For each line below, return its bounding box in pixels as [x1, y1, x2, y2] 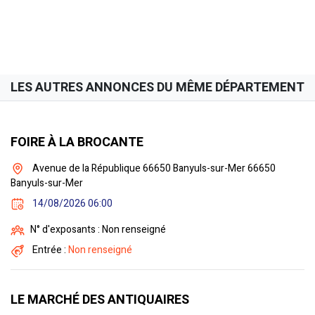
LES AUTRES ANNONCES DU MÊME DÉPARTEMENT [11, 77, 304, 97]
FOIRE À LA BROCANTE [11, 132, 143, 152]
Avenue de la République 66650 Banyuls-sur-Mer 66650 [30, 160, 276, 176]
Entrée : [30, 243, 68, 258]
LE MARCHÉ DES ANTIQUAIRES [11, 290, 189, 309]
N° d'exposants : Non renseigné [30, 222, 166, 238]
